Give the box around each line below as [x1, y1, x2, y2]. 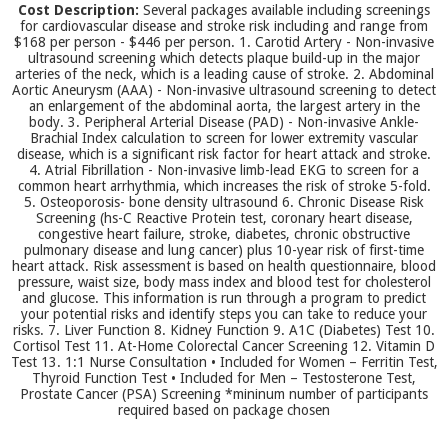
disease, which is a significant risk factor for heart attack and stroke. [17, 146, 431, 162]
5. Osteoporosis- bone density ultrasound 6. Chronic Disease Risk [24, 194, 424, 210]
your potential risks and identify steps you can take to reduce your [21, 306, 427, 322]
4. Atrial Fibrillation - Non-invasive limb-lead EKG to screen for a [29, 162, 419, 178]
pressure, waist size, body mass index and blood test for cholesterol [17, 274, 431, 290]
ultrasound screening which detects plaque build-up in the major [28, 50, 420, 66]
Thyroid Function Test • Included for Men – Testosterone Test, [32, 370, 416, 386]
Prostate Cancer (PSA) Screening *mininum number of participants [20, 386, 428, 402]
